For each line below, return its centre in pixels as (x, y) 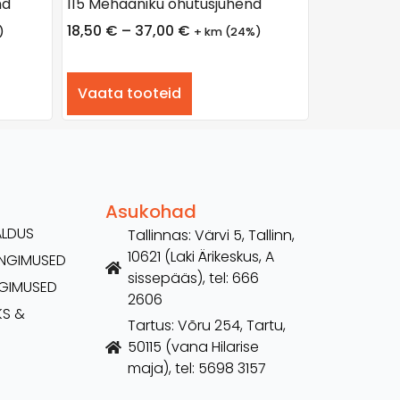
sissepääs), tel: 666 (194, 278)
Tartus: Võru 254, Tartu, (207, 325)
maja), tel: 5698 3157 (197, 368)
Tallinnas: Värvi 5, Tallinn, (212, 235)
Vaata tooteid (129, 93)
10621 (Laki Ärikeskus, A (201, 256)
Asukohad (151, 211)
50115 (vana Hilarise (194, 346)
